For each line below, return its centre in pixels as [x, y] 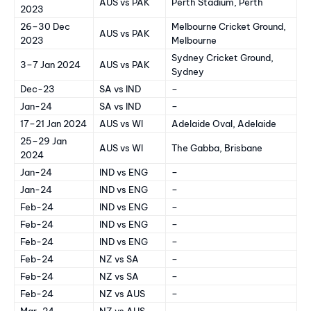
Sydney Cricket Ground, [222, 57]
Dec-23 [37, 89]
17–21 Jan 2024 [53, 123]
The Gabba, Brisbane [217, 148]
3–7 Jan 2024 [50, 64]
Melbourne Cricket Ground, [229, 26]
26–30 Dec [45, 26]
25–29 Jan [43, 141]
